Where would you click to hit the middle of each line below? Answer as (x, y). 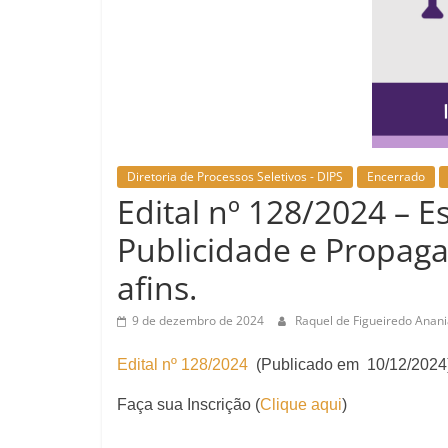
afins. (157, 287)
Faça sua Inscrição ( (188, 404)
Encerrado (396, 176)
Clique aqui (301, 404)
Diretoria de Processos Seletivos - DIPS (235, 176)
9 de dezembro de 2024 (198, 320)
